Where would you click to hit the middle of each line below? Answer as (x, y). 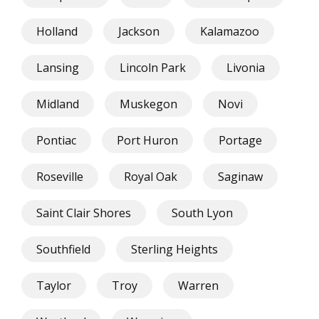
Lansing (58, 67)
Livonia (246, 67)
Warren (198, 285)
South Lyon (202, 213)
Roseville (60, 176)
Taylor (54, 285)
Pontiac (56, 140)
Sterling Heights (174, 249)
